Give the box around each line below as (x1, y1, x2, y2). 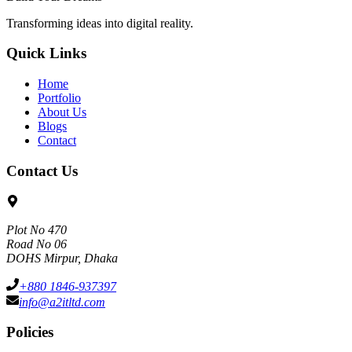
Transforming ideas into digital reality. (6, 16, 193, 30)
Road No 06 (6, 236, 67, 251)
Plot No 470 (6, 222, 67, 236)
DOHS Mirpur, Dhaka (6, 251, 118, 265)
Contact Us (6, 162, 78, 179)
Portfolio (38, 91, 81, 105)
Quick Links (6, 45, 86, 62)
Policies (6, 324, 53, 341)
